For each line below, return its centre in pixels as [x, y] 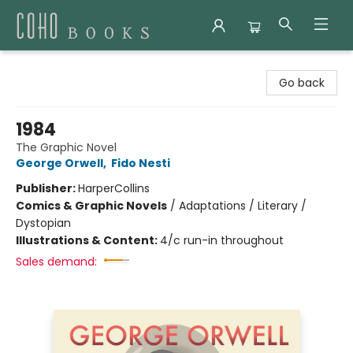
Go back [302, 83]
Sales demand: [56, 262]
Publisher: [47, 188]
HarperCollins [114, 188]
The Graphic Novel [66, 147]
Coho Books [44, 65]
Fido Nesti [141, 163]
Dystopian [43, 223]
